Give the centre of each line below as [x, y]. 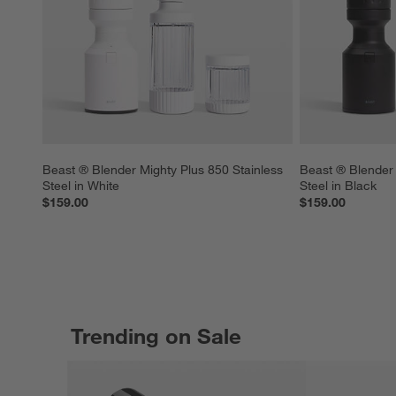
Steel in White [81, 186]
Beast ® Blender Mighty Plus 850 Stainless [164, 170]
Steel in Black [338, 186]
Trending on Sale [156, 336]
